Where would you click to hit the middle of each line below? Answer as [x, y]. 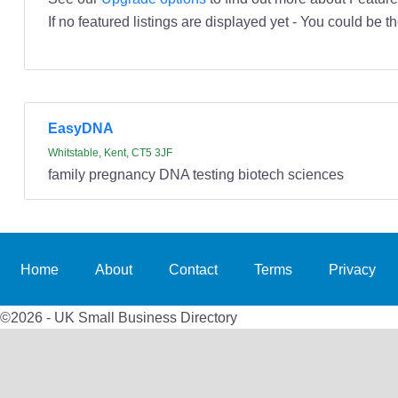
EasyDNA [80, 128]
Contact [194, 270]
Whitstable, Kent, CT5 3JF [110, 153]
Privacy [352, 270]
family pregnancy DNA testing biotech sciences [195, 175]
